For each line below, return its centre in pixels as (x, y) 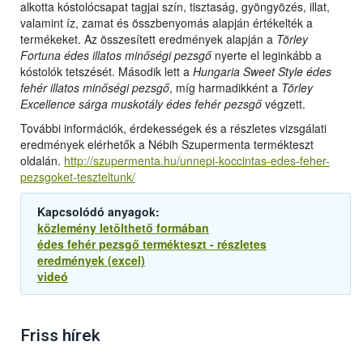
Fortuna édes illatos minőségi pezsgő (116, 56)
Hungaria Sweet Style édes (262, 72)
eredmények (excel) (91, 261)
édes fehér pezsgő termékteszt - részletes (152, 244)
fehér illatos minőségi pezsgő (95, 88)
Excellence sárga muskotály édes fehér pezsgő (141, 104)
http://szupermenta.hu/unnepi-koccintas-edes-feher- (197, 161)
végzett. (284, 104)
